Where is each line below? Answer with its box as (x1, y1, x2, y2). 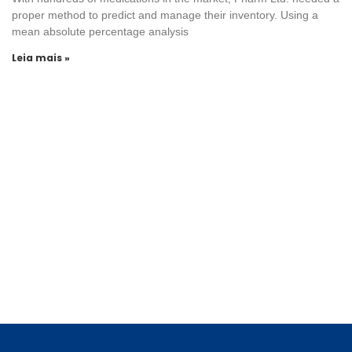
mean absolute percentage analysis (12, 25, 189, 38)
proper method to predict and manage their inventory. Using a (12, 9, 318, 21)
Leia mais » (12, 51, 70, 64)
